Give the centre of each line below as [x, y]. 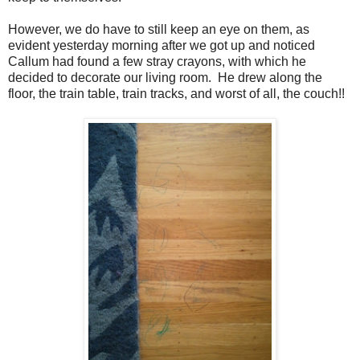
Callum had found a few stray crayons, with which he [157, 62]
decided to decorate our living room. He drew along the [165, 78]
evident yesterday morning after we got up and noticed [162, 46]
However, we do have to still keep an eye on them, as [159, 30]
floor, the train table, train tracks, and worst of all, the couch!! [176, 94]
